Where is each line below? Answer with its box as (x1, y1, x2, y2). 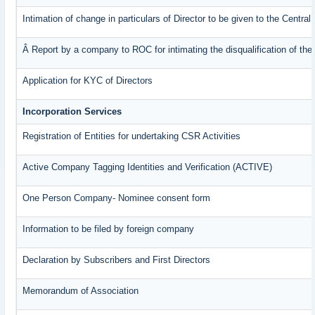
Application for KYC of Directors (22, 75, 153, 86)
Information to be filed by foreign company (22, 224, 195, 235)
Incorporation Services (22, 106, 122, 117)
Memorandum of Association (22, 285, 139, 297)
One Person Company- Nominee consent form (22, 193, 211, 204)
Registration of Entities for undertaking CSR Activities (22, 131, 241, 142)
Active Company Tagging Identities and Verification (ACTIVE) (22, 162, 273, 173)
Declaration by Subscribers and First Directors (22, 255, 211, 266)
